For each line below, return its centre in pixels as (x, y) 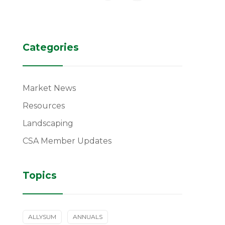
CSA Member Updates (67, 141)
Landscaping (48, 123)
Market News (49, 88)
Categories (50, 47)
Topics (39, 176)
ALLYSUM (42, 217)
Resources (43, 106)
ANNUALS (87, 217)
